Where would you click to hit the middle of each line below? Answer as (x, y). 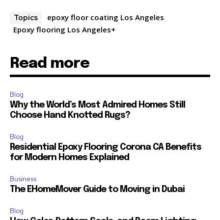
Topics (26, 17)
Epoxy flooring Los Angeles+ (64, 29)
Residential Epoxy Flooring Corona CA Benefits (106, 147)
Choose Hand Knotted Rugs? (70, 115)
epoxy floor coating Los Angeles (106, 17)
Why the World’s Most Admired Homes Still (97, 105)
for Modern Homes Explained (69, 157)
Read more (50, 63)
